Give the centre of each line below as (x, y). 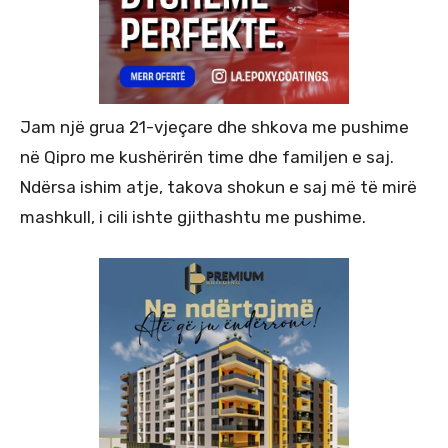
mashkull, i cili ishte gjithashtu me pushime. (193, 217)
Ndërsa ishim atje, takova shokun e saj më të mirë (218, 187)
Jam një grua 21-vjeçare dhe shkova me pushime (214, 127)
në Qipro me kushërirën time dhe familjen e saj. (207, 157)
